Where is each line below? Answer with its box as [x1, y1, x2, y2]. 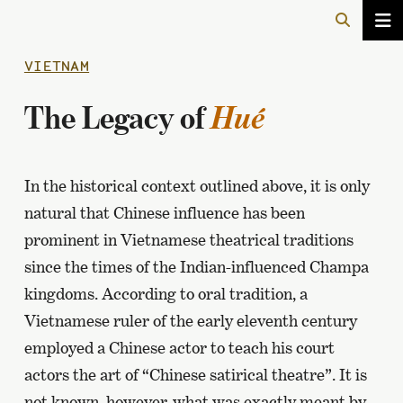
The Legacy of [23, 100, 211, 135]
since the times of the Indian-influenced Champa [23, 257, 369, 276]
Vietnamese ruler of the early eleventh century [23, 311, 357, 330]
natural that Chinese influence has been [23, 203, 305, 222]
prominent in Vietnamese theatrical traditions [23, 230, 354, 249]
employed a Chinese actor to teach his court [23, 338, 335, 357]
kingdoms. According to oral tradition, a [23, 284, 308, 303]
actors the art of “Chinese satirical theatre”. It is [23, 365, 367, 384]
